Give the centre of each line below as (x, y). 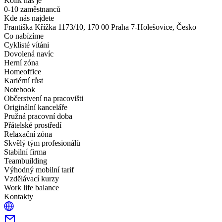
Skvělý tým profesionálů (42, 143)
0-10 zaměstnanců (32, 9)
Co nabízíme (24, 36)
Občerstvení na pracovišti (44, 98)
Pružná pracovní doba (38, 116)
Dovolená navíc (29, 54)
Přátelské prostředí (33, 125)
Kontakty (19, 196)
